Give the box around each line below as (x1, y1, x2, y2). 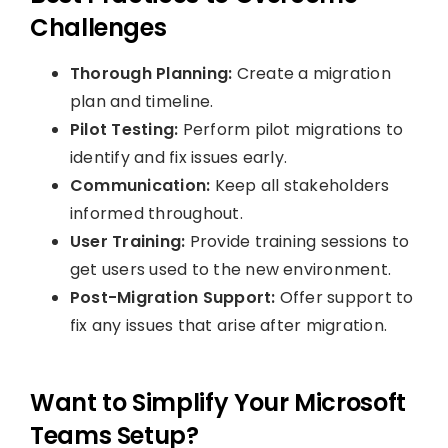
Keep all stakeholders (214, 173, 390, 197)
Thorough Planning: (69, 61, 237, 85)
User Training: (69, 229, 190, 253)
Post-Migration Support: (69, 285, 280, 309)
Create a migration (236, 61, 391, 85)
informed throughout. (69, 201, 243, 225)
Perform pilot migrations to (182, 117, 404, 141)
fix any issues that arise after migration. (69, 313, 388, 337)
